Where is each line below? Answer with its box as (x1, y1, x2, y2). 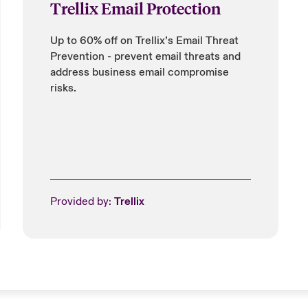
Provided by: (49, 195, 114, 208)
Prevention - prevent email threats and (49, 49, 241, 63)
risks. (49, 81, 76, 95)
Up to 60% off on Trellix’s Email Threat (49, 34, 239, 47)
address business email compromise (49, 65, 229, 79)
